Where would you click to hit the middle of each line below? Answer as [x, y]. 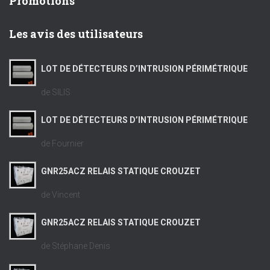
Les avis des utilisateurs [76, 34]
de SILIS [56, 93]
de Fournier [62, 144]
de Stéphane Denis [76, 246]
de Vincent [61, 195]
